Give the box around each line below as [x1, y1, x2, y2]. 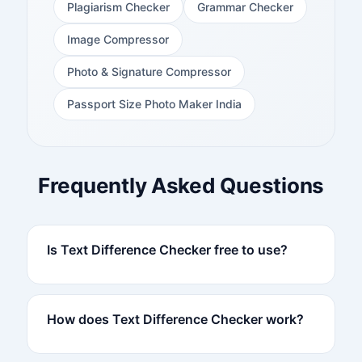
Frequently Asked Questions [37, 172, 325, 198]
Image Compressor [66, 32, 169, 46]
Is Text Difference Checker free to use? [46, 241, 288, 258]
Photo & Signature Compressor [66, 64, 231, 78]
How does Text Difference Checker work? [46, 310, 304, 327]
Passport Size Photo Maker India [66, 96, 242, 111]
